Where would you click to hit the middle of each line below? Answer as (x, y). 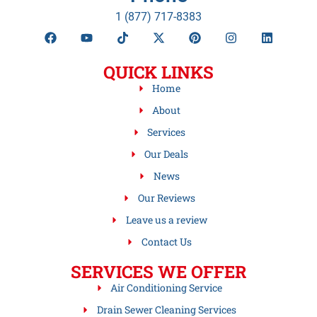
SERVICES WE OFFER (158, 272)
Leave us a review (166, 220)
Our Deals (167, 154)
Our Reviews (166, 198)
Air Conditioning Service (167, 288)
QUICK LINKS (158, 73)
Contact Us (166, 242)
